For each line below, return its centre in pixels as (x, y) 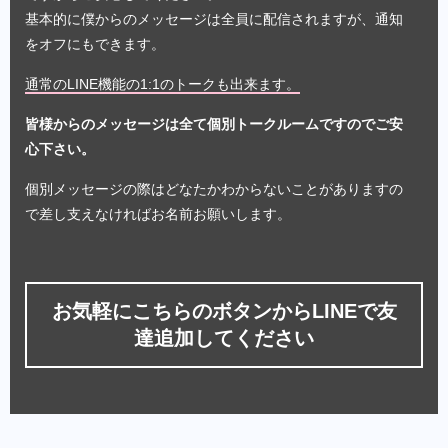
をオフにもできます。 (95, 43)
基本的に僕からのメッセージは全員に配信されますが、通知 (214, 18)
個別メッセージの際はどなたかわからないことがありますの (214, 188)
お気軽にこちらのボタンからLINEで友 (224, 310)
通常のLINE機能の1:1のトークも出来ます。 (162, 83)
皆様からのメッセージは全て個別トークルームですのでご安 (214, 123)
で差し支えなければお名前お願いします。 (158, 213)
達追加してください (224, 337)
